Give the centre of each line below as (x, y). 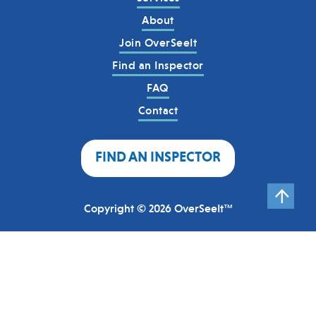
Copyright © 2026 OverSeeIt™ (158, 208)
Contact (158, 110)
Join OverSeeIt (158, 42)
